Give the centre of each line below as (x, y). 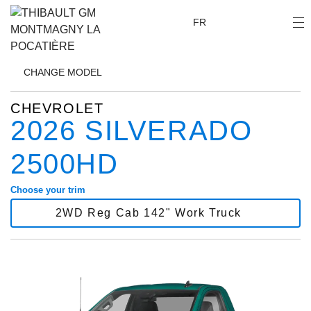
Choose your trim (48, 190)
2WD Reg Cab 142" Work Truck (149, 213)
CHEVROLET (57, 108)
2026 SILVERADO (132, 131)
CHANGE (44, 72)
